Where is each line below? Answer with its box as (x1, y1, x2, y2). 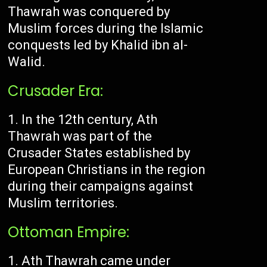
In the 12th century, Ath (21, 112, 158, 128)
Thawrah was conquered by (8, 4, 170, 20)
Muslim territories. (8, 195, 119, 211)
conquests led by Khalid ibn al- (8, 38, 188, 53)
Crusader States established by (8, 145, 191, 161)
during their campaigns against (8, 179, 194, 194)
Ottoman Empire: (8, 222, 130, 243)
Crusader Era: (8, 81, 104, 101)
